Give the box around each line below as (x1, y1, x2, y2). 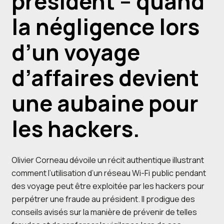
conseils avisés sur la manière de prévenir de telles (11, 206, 197, 217)
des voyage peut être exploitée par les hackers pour (11, 180, 204, 191)
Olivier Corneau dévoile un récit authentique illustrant (11, 154, 204, 165)
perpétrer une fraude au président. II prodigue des (11, 193, 195, 204)
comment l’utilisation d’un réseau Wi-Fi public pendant (11, 167, 206, 178)
